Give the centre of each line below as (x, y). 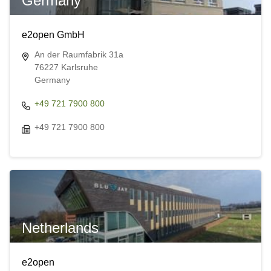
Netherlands (60, 228)
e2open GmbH (53, 35)
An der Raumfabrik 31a (79, 55)
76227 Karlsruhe (66, 67)
